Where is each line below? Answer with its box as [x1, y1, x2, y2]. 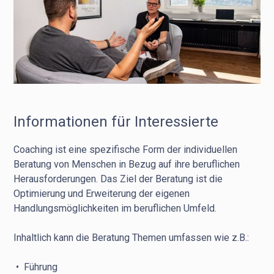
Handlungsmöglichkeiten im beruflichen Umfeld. [13, 202, 217, 214]
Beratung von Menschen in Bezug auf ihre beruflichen [13, 158, 240, 170]
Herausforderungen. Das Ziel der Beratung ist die [13, 173, 223, 185]
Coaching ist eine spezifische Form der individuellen [13, 144, 238, 155]
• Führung [13, 261, 58, 273]
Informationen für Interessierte [13, 113, 219, 130]
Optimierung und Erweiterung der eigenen [13, 188, 190, 199]
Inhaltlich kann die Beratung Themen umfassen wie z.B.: [13, 232, 250, 243]
